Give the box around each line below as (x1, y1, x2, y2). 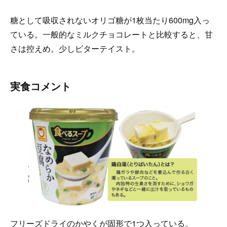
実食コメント (10, 78, 71, 93)
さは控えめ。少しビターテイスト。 (10, 42, 140, 54)
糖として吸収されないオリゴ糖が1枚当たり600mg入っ (10, 14, 210, 26)
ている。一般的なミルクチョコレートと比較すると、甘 (10, 28, 213, 40)
